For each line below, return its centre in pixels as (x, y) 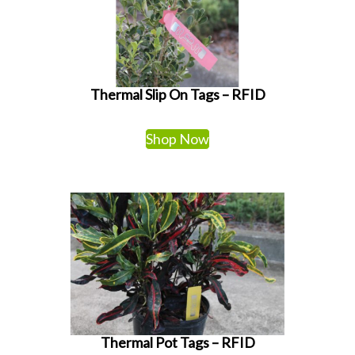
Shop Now (177, 138)
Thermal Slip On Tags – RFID (177, 94)
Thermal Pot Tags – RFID (177, 342)
